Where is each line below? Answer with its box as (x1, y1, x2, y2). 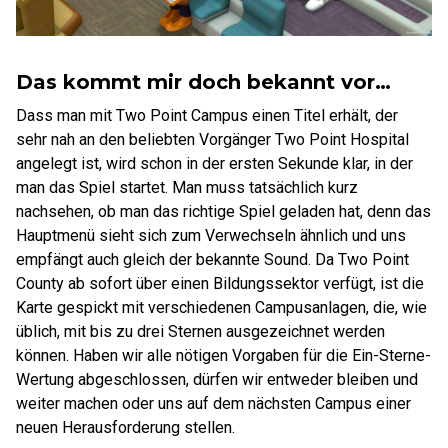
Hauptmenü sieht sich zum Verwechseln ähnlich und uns (16, 226, 406, 245)
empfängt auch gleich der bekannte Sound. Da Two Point (16, 250, 409, 269)
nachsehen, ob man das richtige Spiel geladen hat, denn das (16, 202, 431, 221)
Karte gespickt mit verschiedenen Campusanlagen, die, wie (16, 298, 427, 317)
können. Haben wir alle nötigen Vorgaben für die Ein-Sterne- (16, 346, 431, 365)
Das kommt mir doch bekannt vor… (16, 70, 391, 94)
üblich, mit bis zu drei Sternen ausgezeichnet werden (16, 322, 385, 341)
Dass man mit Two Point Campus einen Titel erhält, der (16, 106, 398, 125)
